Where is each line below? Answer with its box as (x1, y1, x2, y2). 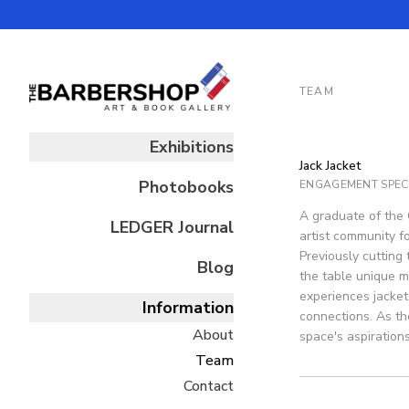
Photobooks (139, 176, 234, 199)
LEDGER (110, 216, 173, 239)
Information (142, 297, 234, 320)
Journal (173, 216, 234, 239)
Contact (184, 376, 234, 397)
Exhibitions (150, 136, 234, 159)
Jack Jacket (299, 157, 361, 174)
